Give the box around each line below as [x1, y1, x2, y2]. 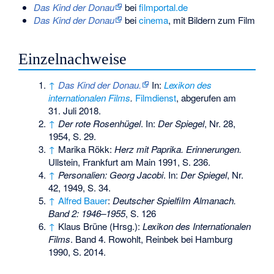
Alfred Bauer [58, 194, 108, 207]
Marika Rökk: [58, 143, 115, 156]
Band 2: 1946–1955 [48, 207, 126, 220]
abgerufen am [179, 91, 237, 105]
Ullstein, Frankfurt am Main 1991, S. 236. [48, 155, 211, 169]
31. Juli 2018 [48, 104, 99, 117]
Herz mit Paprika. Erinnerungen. [114, 143, 242, 156]
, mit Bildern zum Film [168, 13, 255, 26]
